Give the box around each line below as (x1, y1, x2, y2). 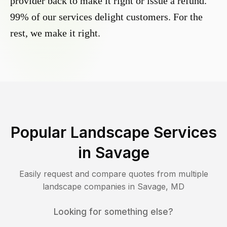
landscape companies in (43, 181, 137, 192)
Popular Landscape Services (10, 123, 217, 142)
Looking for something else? (54, 207, 173, 217)
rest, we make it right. (10, 27, 100, 39)
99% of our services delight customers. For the (10, 11, 203, 23)
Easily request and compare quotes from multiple (19, 169, 208, 179)
